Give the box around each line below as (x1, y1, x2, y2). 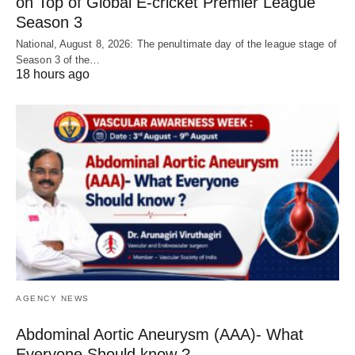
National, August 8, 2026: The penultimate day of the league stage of (16, 37, 337, 50)
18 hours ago (16, 67, 90, 81)
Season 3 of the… (16, 53, 101, 66)
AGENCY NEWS (16, 293, 90, 303)
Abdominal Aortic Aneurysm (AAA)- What (16, 325, 303, 343)
